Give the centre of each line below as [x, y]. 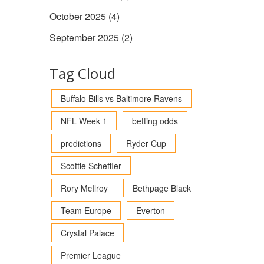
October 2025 [79, 16]
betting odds [155, 121]
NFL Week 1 [84, 121]
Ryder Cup [146, 143]
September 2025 [85, 37]
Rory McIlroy [84, 188]
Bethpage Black [161, 188]
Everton [150, 210]
